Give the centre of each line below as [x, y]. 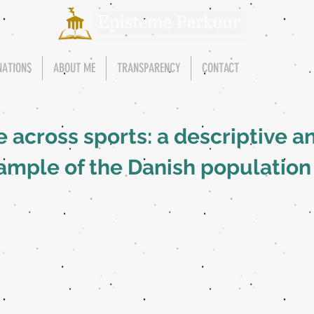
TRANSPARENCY [149, 68]
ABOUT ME [74, 68]
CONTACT [220, 68]
